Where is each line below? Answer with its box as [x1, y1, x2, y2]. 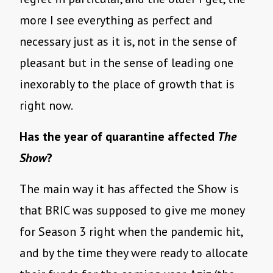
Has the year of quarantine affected [19, 129, 218, 145]
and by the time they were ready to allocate [19, 245, 248, 261]
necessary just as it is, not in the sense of [19, 34, 237, 50]
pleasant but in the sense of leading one [19, 55, 233, 71]
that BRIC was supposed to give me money [19, 202, 244, 219]
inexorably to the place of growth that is [19, 76, 235, 93]
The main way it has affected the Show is [19, 181, 239, 197]
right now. [19, 97, 73, 114]
